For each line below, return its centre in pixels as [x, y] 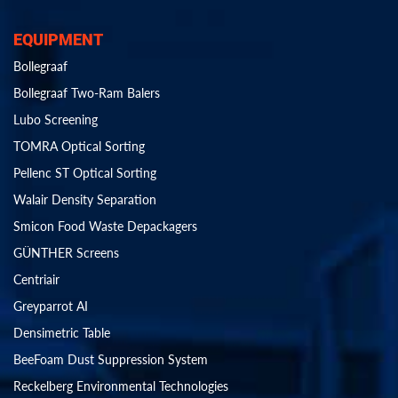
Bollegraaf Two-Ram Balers [87, 93]
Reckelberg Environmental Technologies [121, 386]
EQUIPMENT [58, 40]
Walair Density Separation [85, 200]
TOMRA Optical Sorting [79, 147]
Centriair [36, 280]
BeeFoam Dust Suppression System [111, 360]
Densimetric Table [62, 333]
